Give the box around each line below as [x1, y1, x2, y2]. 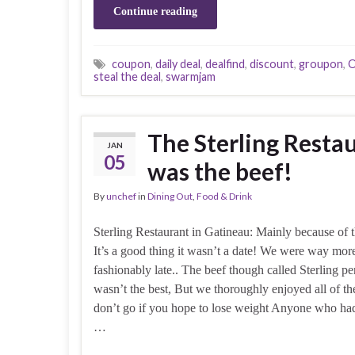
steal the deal [94, 69, 161, 83]
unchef [106, 189, 136, 202]
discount [250, 56, 294, 71]
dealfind [205, 56, 245, 71]
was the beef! [147, 156, 292, 185]
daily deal [155, 56, 200, 71]
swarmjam [166, 69, 216, 83]
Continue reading [113, 5, 197, 17]
